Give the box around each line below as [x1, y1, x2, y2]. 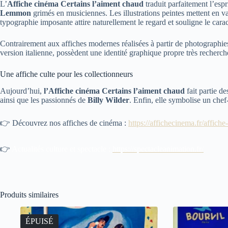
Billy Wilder [88, 95, 129, 104]
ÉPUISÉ [25, 217, 53, 226]
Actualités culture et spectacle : [10, 144, 112, 153]
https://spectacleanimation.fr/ [112, 144, 204, 153]
